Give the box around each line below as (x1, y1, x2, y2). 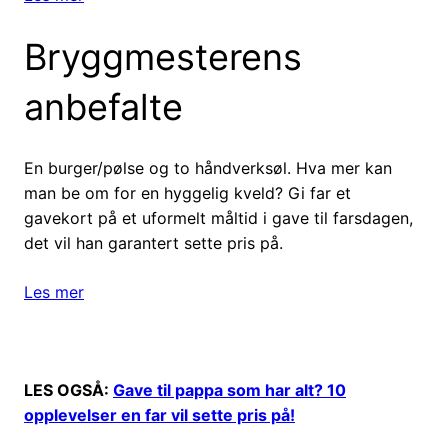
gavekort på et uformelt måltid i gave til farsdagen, (24, 208, 413, 229)
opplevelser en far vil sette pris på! (24, 405, 295, 426)
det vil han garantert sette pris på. (24, 233, 283, 254)
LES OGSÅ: (24, 380, 113, 401)
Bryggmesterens (24, 35, 302, 80)
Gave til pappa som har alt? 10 (113, 380, 346, 401)
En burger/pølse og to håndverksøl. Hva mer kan (24, 158, 392, 179)
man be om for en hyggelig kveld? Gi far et (24, 183, 351, 204)
